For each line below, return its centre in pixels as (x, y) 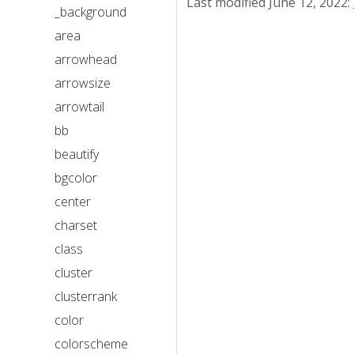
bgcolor (76, 178)
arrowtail (79, 107)
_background (90, 12)
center (73, 201)
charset (76, 225)
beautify (77, 154)
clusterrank (86, 296)
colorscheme (91, 344)
